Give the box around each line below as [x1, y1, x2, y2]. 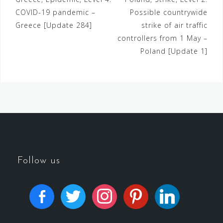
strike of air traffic [141, 20, 208, 30]
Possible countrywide [130, 7, 208, 17]
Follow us [17, 156, 60, 166]
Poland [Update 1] [140, 46, 208, 56]
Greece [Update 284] [15, 20, 92, 30]
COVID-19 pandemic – [15, 7, 96, 17]
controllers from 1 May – [117, 33, 208, 43]
